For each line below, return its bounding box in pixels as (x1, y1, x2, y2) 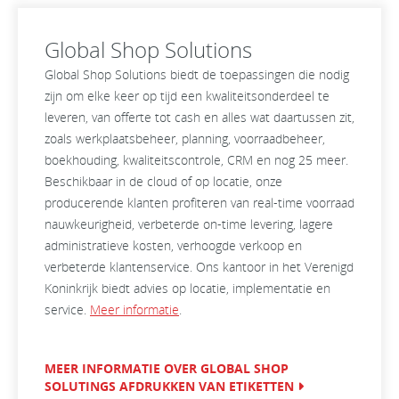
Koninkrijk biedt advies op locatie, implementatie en (45, 280, 330, 297)
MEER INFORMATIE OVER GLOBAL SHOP (45, 360, 289, 378)
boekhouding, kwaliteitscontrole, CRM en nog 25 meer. (45, 151, 348, 169)
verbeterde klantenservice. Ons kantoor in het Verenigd (45, 258, 354, 276)
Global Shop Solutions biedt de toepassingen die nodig (45, 66, 349, 84)
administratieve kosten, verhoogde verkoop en (45, 237, 302, 255)
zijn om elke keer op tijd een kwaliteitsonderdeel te (45, 87, 330, 105)
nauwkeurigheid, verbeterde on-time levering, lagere (45, 216, 333, 233)
